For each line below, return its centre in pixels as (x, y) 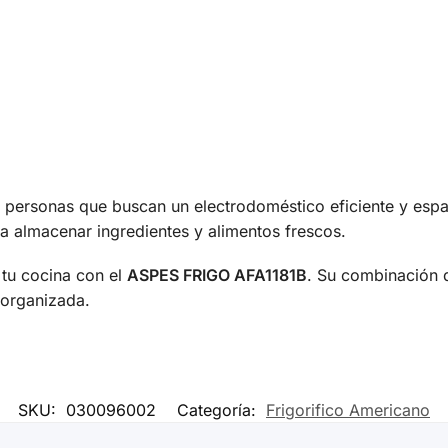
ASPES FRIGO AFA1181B (216, 275)
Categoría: (219, 410)
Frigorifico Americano (348, 410)
